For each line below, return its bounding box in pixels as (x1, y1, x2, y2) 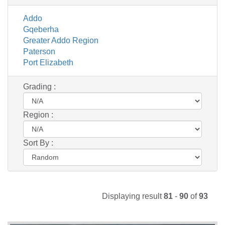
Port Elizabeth (23, 58, 73, 67)
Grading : (23, 82, 56, 91)
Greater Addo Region (23, 36, 98, 45)
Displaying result (102, 191, 164, 200)
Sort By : (23, 138, 53, 147)
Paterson (23, 47, 55, 56)
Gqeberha (23, 25, 59, 34)
